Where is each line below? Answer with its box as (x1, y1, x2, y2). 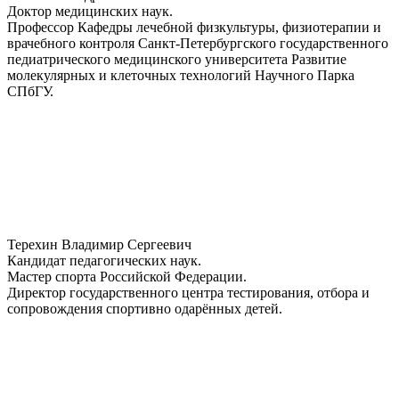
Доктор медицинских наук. (7, 3, 173, 19)
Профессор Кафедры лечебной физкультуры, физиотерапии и (7, 19, 381, 35)
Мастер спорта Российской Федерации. (7, 268, 247, 284)
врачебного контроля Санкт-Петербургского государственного (7, 35, 388, 51)
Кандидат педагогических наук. (7, 252, 201, 268)
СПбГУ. (7, 83, 53, 99)
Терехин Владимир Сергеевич (7, 236, 191, 252)
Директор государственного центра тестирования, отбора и (7, 284, 370, 300)
